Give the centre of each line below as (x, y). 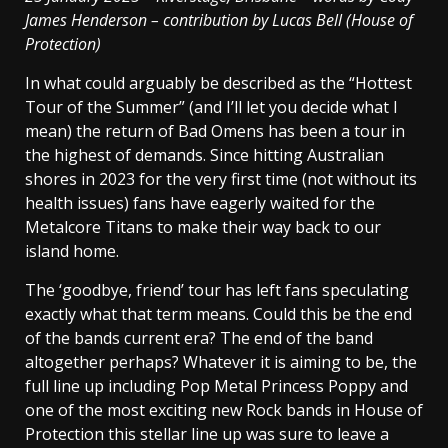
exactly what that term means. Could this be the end (218, 314)
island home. (72, 251)
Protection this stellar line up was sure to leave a (207, 434)
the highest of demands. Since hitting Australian (204, 155)
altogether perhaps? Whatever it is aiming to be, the (221, 362)
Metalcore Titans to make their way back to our (203, 227)
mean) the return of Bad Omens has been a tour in (215, 131)
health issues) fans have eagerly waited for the (200, 203)
